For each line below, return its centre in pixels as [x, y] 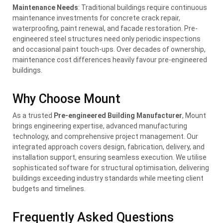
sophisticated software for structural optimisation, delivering [111, 167]
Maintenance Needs [45, 7]
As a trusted [33, 115]
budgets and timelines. [49, 188]
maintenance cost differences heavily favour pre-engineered [110, 59]
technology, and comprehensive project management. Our [105, 136]
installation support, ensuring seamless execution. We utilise [110, 157]
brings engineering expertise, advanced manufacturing [100, 126]
